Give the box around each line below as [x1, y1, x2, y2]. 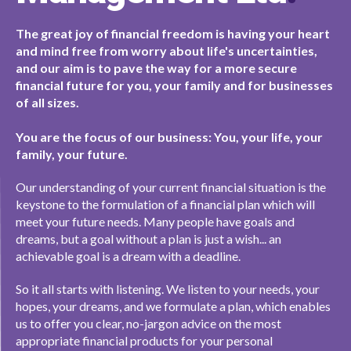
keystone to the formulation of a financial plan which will [16, 197, 315, 212]
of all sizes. [16, 95, 79, 110]
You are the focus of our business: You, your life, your [16, 129, 323, 144]
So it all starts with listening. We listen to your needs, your [16, 281, 320, 296]
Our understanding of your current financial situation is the [16, 179, 326, 194]
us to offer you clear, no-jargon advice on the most [16, 316, 281, 331]
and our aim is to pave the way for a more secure [16, 60, 297, 75]
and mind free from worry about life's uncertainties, [16, 43, 317, 58]
